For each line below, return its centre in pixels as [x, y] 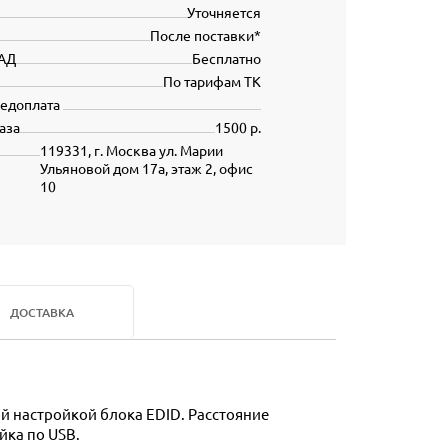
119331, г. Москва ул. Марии [131, 150]
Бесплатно [226, 58]
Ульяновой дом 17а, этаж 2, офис [146, 168]
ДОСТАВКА [41, 312]
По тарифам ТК [212, 81]
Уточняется [224, 12]
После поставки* [205, 35]
